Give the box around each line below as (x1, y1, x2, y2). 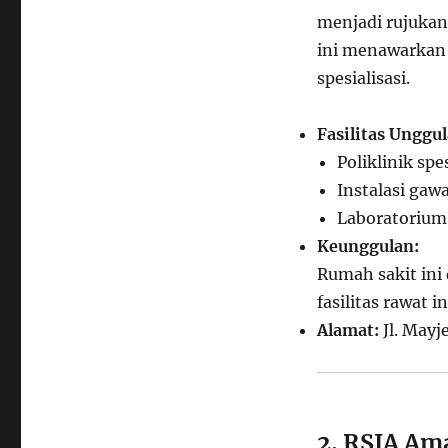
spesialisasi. (316, 67, 410, 88)
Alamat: (316, 319, 379, 340)
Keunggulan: (316, 235, 419, 256)
